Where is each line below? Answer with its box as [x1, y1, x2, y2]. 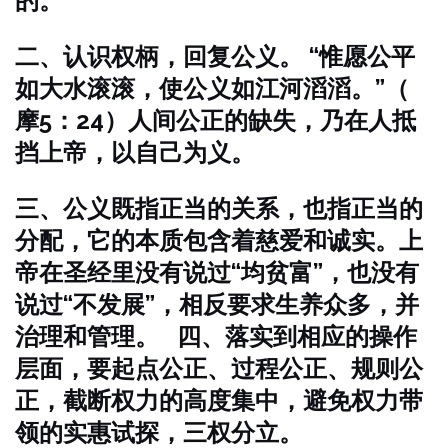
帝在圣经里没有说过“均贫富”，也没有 [15, 258, 419, 287]
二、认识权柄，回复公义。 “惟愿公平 [15, 42, 415, 71]
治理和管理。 [15, 322, 159, 351]
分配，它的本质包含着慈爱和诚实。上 [15, 226, 423, 255]
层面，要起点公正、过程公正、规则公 [15, 354, 423, 383]
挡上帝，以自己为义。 [15, 138, 255, 167]
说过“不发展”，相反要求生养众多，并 [15, 290, 419, 319]
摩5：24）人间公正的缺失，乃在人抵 [15, 106, 416, 135]
